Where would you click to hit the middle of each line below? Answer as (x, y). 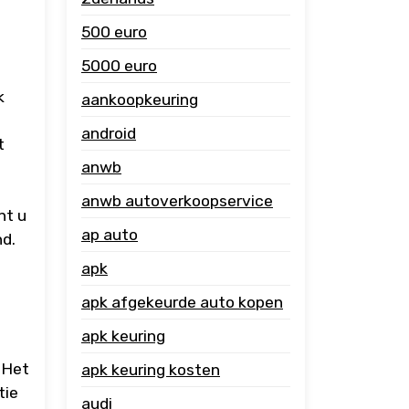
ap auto (110, 235)
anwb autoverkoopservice (177, 201)
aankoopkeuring (140, 100)
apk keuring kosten (151, 370)
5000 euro (119, 66)
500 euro (114, 32)
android (109, 133)
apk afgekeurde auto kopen (182, 302)
